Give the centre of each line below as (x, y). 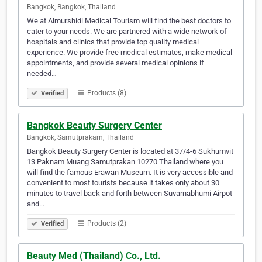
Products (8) (106, 93)
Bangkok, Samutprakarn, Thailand (80, 138)
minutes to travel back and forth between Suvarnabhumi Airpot (130, 194)
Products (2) (106, 224)
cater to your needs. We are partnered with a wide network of (127, 32)
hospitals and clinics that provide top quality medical (113, 42)
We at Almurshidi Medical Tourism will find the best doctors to (129, 21)
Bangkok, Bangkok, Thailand (71, 7)
